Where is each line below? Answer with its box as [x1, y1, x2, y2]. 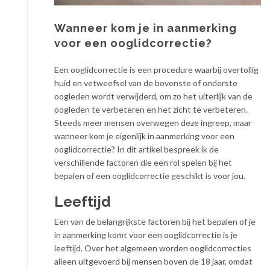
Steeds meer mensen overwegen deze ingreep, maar [54, 118, 251, 128]
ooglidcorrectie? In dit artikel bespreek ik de [54, 144, 219, 155]
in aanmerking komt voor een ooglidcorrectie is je [54, 230, 237, 240]
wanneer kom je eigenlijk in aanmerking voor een [54, 131, 234, 142]
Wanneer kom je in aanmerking [54, 22, 237, 35]
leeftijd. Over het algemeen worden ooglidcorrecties [54, 243, 251, 254]
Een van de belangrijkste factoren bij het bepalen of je [54, 216, 256, 227]
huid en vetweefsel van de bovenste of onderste [54, 78, 237, 89]
